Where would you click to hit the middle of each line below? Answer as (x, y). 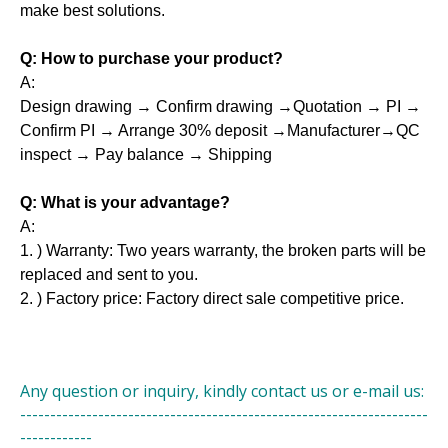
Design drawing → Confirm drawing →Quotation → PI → (220, 106)
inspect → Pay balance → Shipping (146, 154)
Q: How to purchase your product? (151, 58)
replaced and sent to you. (109, 274)
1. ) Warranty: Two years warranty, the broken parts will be (223, 250)
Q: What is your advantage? (125, 202)
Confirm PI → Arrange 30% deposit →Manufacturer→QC (220, 130)
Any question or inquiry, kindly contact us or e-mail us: (222, 390)
